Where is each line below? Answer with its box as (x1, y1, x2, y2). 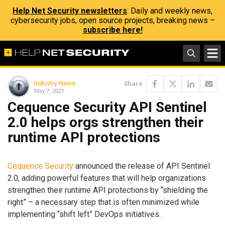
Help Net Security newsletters (13, 6, 127, 16)
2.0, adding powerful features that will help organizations (8, 173, 206, 183)
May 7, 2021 (34, 87, 64, 94)
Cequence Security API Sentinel (8, 99, 207, 116)
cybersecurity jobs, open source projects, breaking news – (10, 16, 215, 25)
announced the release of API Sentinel (73, 161, 210, 171)
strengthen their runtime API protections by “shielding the (8, 185, 208, 195)
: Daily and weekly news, (127, 6, 212, 16)
